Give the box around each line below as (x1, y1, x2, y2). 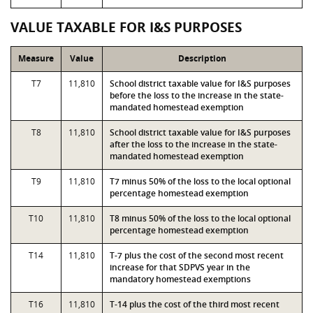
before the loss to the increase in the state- (110, 89, 284, 101)
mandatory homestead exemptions (110, 273, 251, 285)
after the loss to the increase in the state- (110, 138, 277, 150)
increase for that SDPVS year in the (110, 261, 250, 273)
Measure (18, 52, 54, 64)
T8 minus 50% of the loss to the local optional (110, 212, 291, 224)
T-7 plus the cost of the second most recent (110, 249, 284, 261)
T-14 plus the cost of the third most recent (110, 298, 279, 310)
